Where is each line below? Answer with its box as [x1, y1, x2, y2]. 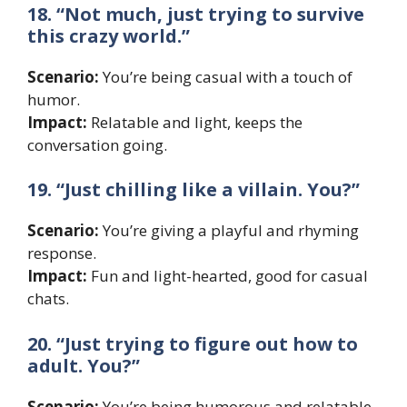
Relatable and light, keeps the [87, 111, 303, 133]
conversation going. [27, 134, 167, 155]
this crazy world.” [27, 23, 190, 48]
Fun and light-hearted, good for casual [87, 265, 368, 287]
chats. [27, 288, 69, 310]
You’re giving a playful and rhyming [99, 220, 359, 242]
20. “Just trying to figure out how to [27, 331, 358, 356]
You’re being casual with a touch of [99, 65, 352, 87]
